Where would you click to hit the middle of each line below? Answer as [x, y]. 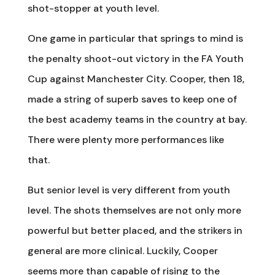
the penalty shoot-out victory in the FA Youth [135, 58]
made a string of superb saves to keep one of [132, 99]
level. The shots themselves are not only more [134, 210]
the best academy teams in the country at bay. [137, 119]
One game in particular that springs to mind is [135, 38]
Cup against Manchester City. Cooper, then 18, [136, 79]
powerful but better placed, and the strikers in [135, 230]
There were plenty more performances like [126, 139]
